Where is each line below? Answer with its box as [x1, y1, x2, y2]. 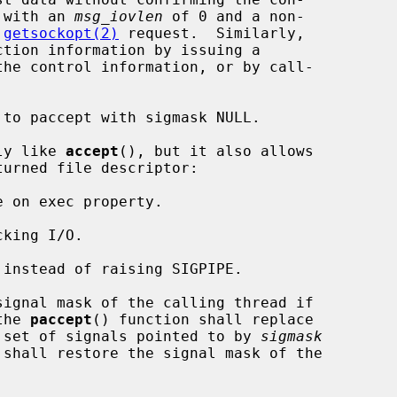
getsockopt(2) [4, 24, 119, 42]
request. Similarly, [119, 24, 305, 42]
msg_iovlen [74, 7, 163, 25]
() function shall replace [92, 310, 314, 328]
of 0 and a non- [163, 7, 305, 25]
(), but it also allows [119, 142, 314, 160]
